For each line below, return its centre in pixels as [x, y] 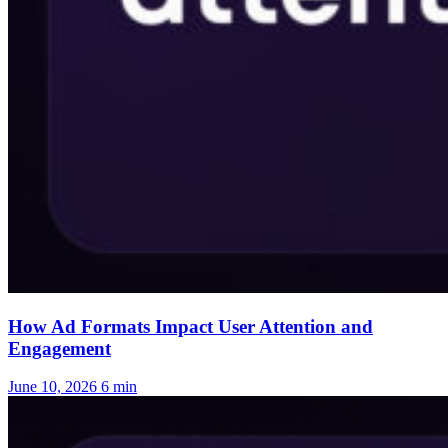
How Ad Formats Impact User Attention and [190, 326]
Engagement [59, 348]
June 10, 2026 [52, 387]
